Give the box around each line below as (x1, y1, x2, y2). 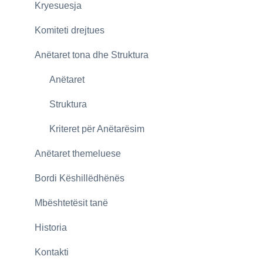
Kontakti (34, 247, 69, 258)
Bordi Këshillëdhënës (34, 173, 124, 184)
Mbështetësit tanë (34, 198, 108, 208)
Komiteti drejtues (34, 25, 104, 36)
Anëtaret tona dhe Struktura (34, 50, 149, 60)
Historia (34, 222, 67, 233)
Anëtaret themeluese (34, 149, 121, 159)
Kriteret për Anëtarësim (49, 124, 144, 134)
